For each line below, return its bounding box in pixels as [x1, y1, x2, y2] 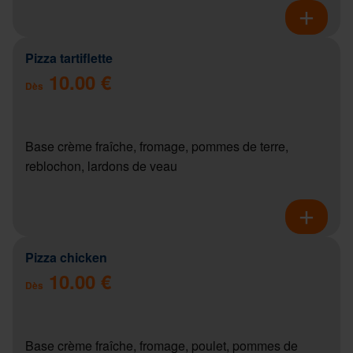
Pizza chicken [25, 247, 107, 266]
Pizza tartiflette [25, 48, 113, 67]
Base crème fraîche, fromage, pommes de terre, [25, 136, 288, 155]
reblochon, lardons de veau [25, 156, 177, 175]
